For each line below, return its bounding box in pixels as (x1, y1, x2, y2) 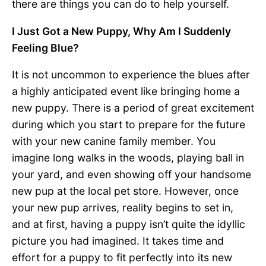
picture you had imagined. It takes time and (12, 235, 224, 248)
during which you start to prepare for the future (12, 118, 245, 131)
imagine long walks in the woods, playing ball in (12, 151, 244, 164)
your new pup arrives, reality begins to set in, (12, 201, 233, 214)
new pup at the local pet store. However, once (12, 185, 239, 198)
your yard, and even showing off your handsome (12, 168, 251, 181)
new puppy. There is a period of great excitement (12, 102, 254, 115)
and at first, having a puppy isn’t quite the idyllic (12, 218, 245, 231)
